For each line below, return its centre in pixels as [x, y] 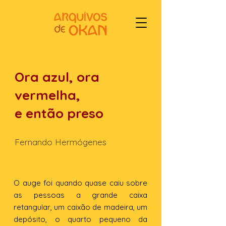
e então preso [59, 113]
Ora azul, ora [57, 77]
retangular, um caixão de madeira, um [80, 207]
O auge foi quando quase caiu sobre [80, 183]
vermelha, [47, 95]
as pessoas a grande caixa [80, 195]
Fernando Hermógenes [61, 142]
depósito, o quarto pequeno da [80, 219]
